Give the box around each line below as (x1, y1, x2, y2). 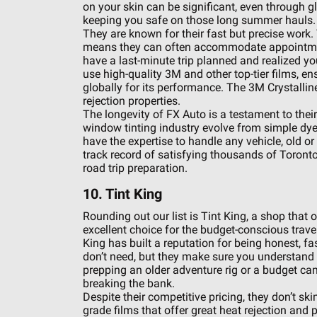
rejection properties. (82, 94, 180, 108)
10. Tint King (82, 185, 162, 202)
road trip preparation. (82, 161, 188, 175)
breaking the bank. (82, 277, 175, 290)
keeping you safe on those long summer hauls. (82, 13, 316, 27)
